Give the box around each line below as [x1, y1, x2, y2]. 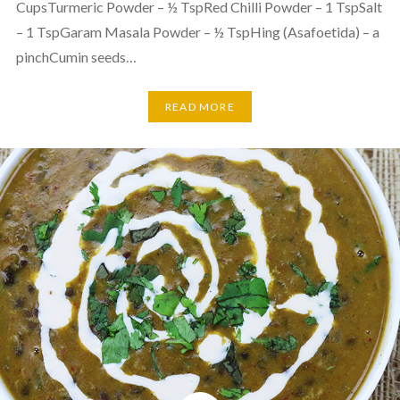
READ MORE [165, 100, 235, 113]
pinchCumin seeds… [15, 47, 137, 65]
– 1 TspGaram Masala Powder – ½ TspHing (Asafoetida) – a [15, 22, 379, 40]
